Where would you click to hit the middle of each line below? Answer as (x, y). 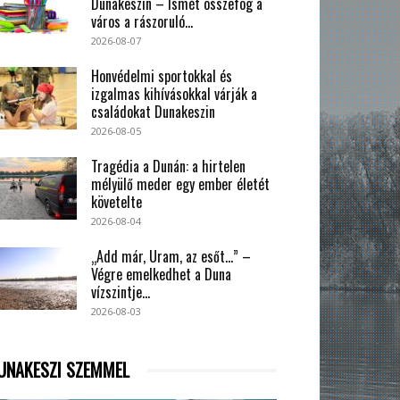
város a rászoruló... (142, 22)
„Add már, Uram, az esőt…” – (171, 257)
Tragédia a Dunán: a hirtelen (168, 167)
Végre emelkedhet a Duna (161, 275)
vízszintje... (121, 292)
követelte (117, 202)
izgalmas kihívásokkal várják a (174, 94)
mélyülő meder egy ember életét (180, 184)
